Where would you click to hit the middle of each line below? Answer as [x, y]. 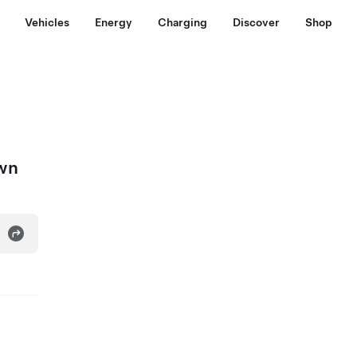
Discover [256, 22]
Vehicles [47, 22]
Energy [114, 22]
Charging [182, 22]
